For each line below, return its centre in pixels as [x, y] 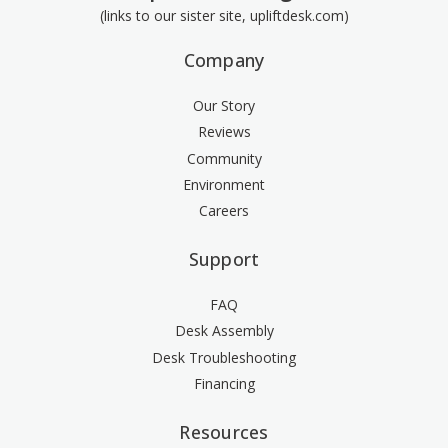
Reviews [224, 132]
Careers [224, 211]
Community [224, 158]
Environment [224, 184]
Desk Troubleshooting [224, 357]
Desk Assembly [224, 331]
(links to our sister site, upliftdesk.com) [224, 16]
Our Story [224, 106]
